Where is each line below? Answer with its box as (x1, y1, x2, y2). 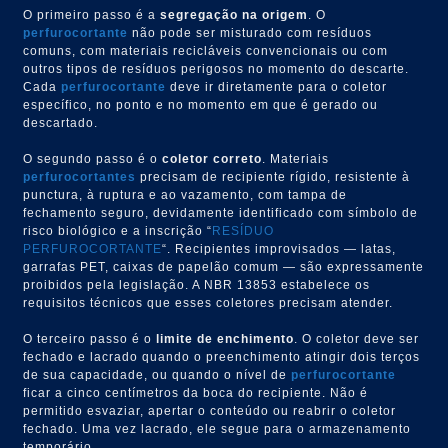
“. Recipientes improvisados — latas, (162, 241, 397, 256)
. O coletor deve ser (294, 331, 420, 346)
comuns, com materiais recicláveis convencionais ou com (23, 43, 389, 58)
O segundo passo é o (23, 151, 163, 166)
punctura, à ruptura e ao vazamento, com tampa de (23, 187, 348, 202)
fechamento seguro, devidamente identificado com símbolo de (23, 205, 419, 220)
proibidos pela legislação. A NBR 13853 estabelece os (23, 277, 371, 292)
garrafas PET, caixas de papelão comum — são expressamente (23, 259, 425, 274)
